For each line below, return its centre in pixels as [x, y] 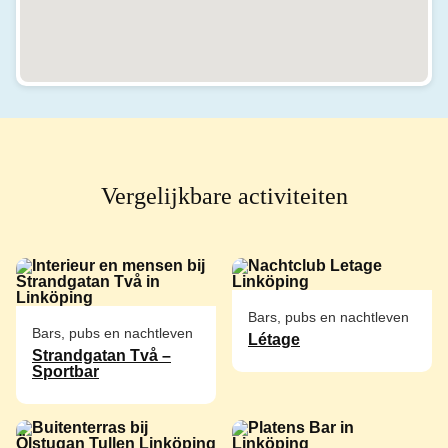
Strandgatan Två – [101, 355]
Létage [274, 339]
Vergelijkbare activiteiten [224, 195]
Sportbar [65, 371]
